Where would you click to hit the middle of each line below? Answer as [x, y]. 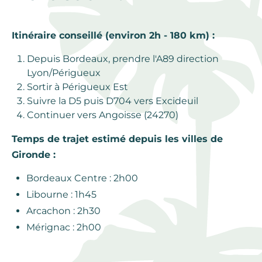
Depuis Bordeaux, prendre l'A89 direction [123, 58]
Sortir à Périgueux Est [77, 87]
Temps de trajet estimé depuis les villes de [117, 139]
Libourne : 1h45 [61, 194]
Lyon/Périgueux [64, 73]
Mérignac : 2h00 [64, 227]
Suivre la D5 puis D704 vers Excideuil [113, 101]
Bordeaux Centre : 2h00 [82, 178]
